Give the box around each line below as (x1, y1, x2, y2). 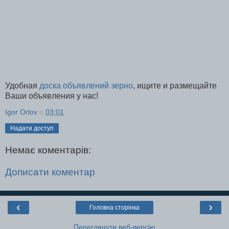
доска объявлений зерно (39, 81, 133, 90)
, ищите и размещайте (133, 81, 217, 90)
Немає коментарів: (5, 144, 91, 155)
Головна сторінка (89, 203, 140, 211)
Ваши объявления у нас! (5, 91, 98, 101)
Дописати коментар (5, 167, 95, 178)
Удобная (5, 81, 39, 90)
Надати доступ (10, 125, 54, 132)
